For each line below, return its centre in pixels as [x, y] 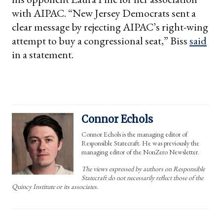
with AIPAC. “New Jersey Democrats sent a [104, 13]
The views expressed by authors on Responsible [143, 168]
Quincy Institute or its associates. [55, 186]
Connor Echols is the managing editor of [134, 134]
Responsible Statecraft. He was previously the [140, 143]
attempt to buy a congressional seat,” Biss [101, 40]
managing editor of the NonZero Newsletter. [140, 152]
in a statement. [43, 54]
